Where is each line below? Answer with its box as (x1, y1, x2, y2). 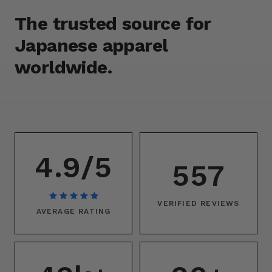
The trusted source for (15, 13, 211, 35)
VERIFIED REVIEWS (157, 199, 240, 208)
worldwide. (15, 56, 112, 78)
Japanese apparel (15, 35, 168, 56)
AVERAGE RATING (36, 207, 111, 216)
